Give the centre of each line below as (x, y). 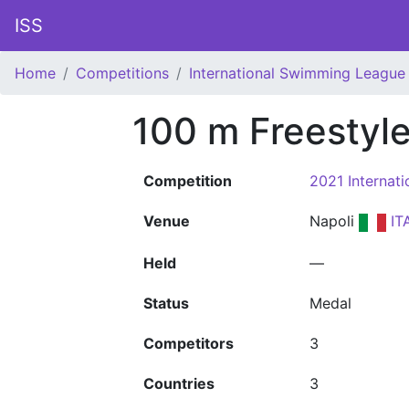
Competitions (122, 73)
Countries (179, 383)
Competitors (189, 343)
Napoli (334, 221)
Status (166, 303)
